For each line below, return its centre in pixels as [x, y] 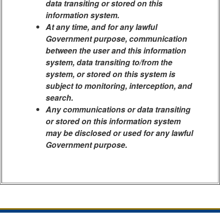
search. [59, 97]
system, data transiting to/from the [109, 62]
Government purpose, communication [116, 39]
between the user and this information [116, 50]
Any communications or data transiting [118, 109]
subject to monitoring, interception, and [119, 86]
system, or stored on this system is [110, 74]
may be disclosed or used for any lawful [119, 133]
